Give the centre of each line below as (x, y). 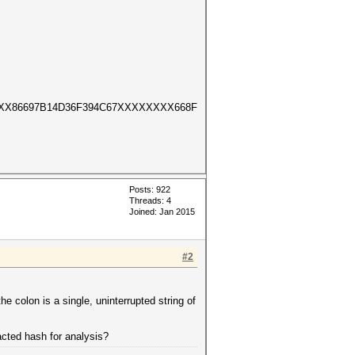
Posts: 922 (150, 189)
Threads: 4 (150, 200)
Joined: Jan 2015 (162, 212)
